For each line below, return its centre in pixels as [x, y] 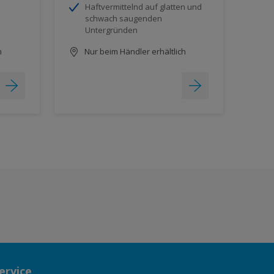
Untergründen [111, 30]
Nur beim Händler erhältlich [134, 51]
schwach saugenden [123, 18]
